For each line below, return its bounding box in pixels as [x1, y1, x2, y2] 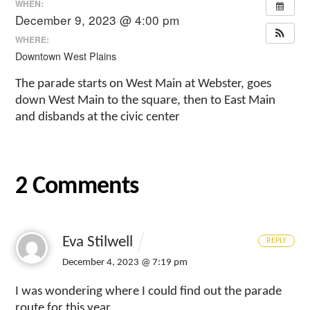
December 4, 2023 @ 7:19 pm [62, 256, 188, 268]
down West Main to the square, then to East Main [15, 93, 276, 107]
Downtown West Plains [15, 48, 117, 63]
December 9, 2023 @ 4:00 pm [15, 11, 180, 29]
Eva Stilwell [62, 235, 133, 251]
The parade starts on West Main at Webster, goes [15, 77, 272, 91]
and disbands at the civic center [15, 110, 181, 124]
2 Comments [15, 174, 139, 200]
